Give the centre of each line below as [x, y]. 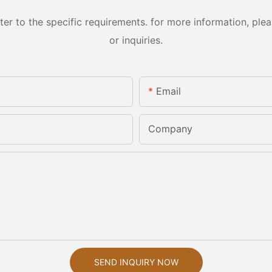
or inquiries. [136, 40]
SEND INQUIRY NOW [136, 262]
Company [170, 129]
